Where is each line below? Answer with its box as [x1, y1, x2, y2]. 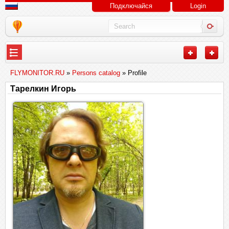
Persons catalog [72, 69, 120, 77]
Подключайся [110, 2, 152, 10]
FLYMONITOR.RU [10, 69, 64, 77]
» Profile [120, 69, 147, 77]
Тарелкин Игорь [10, 84, 76, 93]
